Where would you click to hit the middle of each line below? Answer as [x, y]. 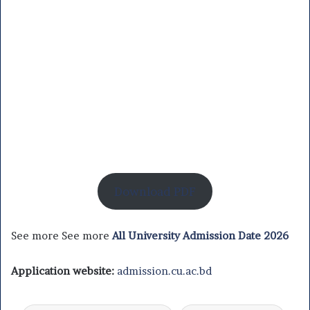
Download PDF [155, 191]
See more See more [62, 235]
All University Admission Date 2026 [200, 235]
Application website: [63, 271]
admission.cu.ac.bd [164, 271]
